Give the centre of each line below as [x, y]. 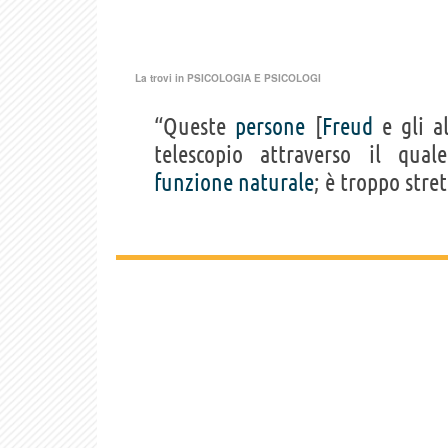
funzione [193, 182]
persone [270, 126]
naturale [276, 182]
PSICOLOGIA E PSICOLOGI [254, 77]
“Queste [195, 126]
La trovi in [161, 77]
